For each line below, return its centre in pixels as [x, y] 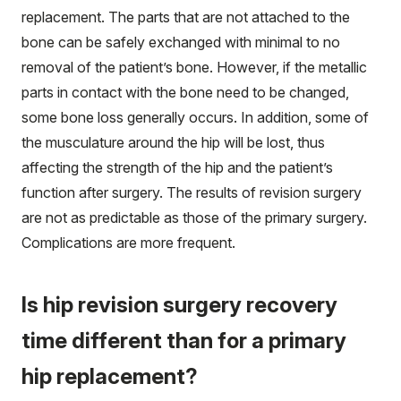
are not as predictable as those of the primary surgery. [194, 218]
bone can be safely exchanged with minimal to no [181, 43]
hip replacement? [110, 377]
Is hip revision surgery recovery [179, 305]
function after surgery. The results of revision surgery [192, 193]
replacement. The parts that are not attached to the [186, 17]
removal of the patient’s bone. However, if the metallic [194, 68]
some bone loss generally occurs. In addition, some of [195, 118]
